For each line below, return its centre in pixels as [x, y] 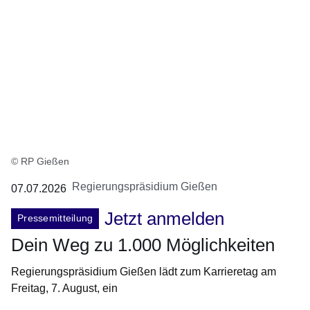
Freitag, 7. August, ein [64, 289]
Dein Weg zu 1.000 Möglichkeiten [143, 245]
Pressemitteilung [55, 218]
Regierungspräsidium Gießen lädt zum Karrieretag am [144, 272]
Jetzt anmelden [165, 219]
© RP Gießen [40, 162]
